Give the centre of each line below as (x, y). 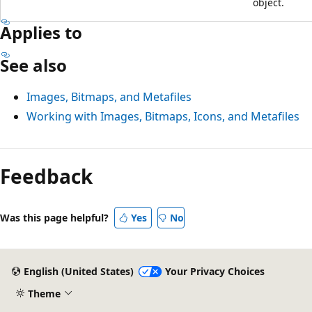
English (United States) (78, 272)
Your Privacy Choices (214, 272)
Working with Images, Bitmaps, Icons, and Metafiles (163, 116)
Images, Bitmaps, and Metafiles (109, 96)
